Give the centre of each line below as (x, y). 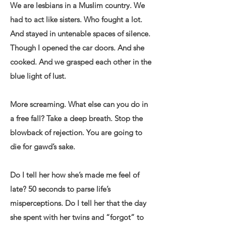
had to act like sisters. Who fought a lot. (76, 19)
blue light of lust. (38, 76)
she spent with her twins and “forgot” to (77, 217)
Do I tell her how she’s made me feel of (75, 175)
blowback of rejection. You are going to (76, 132)
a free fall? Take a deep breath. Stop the (76, 118)
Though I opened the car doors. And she (77, 48)
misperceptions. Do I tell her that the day (78, 203)
